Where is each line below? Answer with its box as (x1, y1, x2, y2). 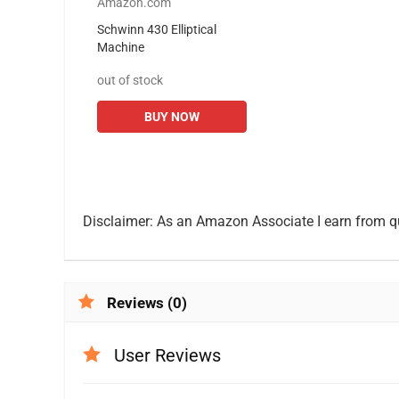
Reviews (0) (107, 294, 187, 313)
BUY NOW (143, 110, 199, 125)
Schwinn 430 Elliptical (97, 22, 216, 37)
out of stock (97, 73, 163, 88)
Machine (97, 40, 144, 55)
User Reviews (114, 345, 221, 367)
